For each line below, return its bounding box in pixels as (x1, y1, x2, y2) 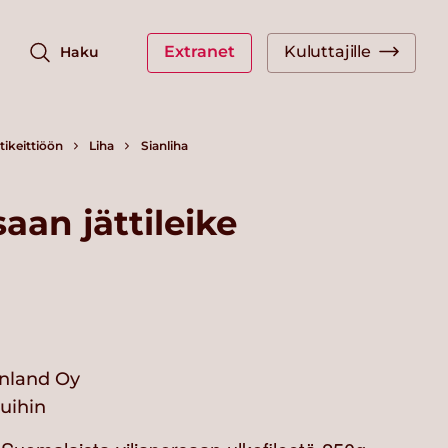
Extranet (163, 41, 235, 61)
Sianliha (140, 138, 188, 153)
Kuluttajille (283, 41, 371, 61)
